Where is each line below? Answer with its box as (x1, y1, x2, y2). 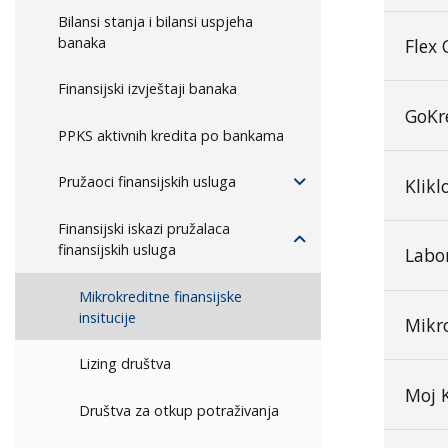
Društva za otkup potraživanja (79, 400, 279, 420)
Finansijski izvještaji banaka (58, 79, 238, 99)
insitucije (79, 307, 136, 327)
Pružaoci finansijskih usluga (58, 172, 237, 192)
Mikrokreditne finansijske (79, 286, 242, 306)
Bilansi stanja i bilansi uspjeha (58, 11, 254, 31)
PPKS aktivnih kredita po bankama (58, 125, 285, 145)
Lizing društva (79, 354, 171, 374)
